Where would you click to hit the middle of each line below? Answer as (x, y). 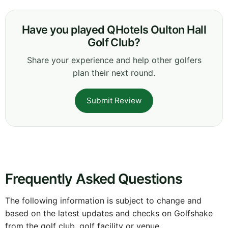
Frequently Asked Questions (94, 179)
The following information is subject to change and (103, 200)
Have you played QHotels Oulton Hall (114, 29)
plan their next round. (114, 73)
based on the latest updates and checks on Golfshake (109, 213)
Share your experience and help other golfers (114, 60)
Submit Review (114, 100)
